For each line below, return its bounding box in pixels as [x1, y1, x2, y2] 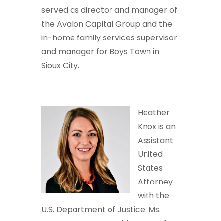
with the [138, 190, 169, 202]
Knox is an [138, 121, 176, 133]
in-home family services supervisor [41, 32, 177, 44]
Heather [138, 107, 170, 119]
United [138, 148, 163, 160]
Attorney [138, 176, 173, 188]
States [138, 162, 163, 174]
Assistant [138, 135, 173, 147]
